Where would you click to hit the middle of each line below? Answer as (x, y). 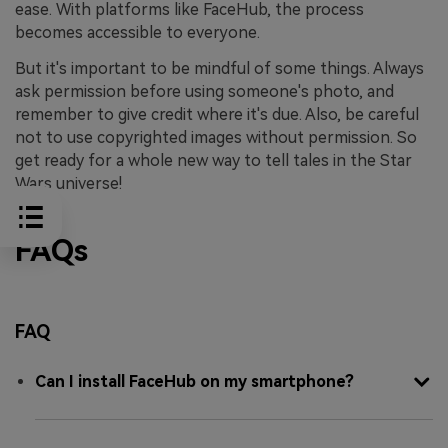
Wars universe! (68, 183)
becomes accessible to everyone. (137, 33)
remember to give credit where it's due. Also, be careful (217, 114)
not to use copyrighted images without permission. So (216, 137)
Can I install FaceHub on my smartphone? (194, 382)
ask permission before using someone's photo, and (204, 91)
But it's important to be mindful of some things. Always (219, 68)
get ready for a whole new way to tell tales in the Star (213, 160)
